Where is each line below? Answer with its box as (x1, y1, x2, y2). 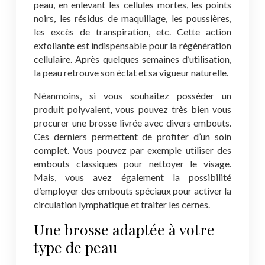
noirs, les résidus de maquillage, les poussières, (34, 12, 231, 24)
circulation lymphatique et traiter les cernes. (34, 199, 210, 210)
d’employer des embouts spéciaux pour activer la (34, 185, 231, 196)
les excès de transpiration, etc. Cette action (34, 26, 231, 37)
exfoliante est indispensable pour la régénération (34, 40, 231, 51)
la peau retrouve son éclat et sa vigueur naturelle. (34, 67, 228, 78)
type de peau (34, 237, 117, 257)
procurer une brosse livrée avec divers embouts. (34, 117, 231, 128)
